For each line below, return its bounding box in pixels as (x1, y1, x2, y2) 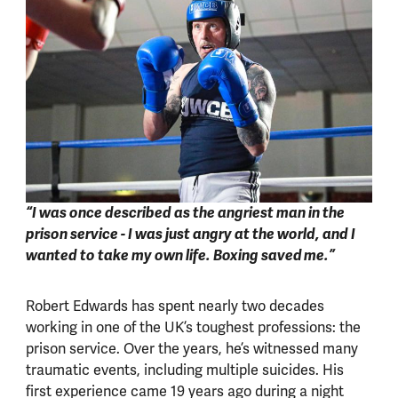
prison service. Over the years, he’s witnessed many (25, 339, 358, 358)
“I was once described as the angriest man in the (25, 203, 345, 222)
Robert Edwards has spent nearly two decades (25, 297, 324, 315)
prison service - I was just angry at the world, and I (25, 224, 355, 243)
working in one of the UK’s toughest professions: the (25, 318, 361, 337)
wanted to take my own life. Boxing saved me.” (25, 245, 335, 265)
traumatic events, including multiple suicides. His (25, 361, 344, 379)
